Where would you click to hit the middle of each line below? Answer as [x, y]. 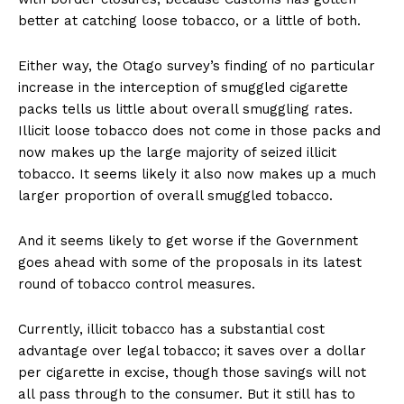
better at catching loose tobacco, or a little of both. [189, 21]
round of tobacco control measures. [137, 285]
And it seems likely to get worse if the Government [188, 241]
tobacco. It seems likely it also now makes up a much [197, 174]
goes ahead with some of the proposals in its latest [190, 263]
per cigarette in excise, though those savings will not [192, 373]
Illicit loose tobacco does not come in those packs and [199, 131]
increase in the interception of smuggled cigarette [183, 88]
